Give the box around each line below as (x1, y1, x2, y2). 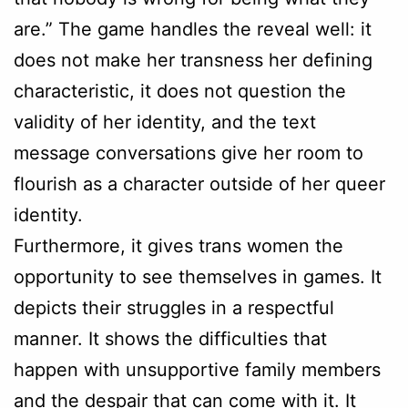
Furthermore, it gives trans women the (14, 234, 343, 257)
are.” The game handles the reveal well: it (14, 17, 372, 40)
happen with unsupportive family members (14, 358, 381, 381)
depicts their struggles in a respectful (14, 296, 334, 319)
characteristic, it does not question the (14, 79, 346, 102)
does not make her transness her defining (14, 48, 372, 71)
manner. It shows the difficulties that (14, 327, 327, 350)
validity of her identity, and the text (14, 110, 316, 133)
